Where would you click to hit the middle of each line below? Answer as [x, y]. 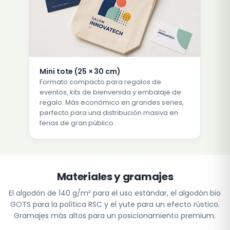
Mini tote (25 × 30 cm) [80, 72]
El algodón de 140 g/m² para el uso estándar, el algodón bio [115, 193]
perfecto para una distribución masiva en [109, 113]
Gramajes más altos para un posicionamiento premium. [115, 216]
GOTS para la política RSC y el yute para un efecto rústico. [115, 205]
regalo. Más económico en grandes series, [112, 103]
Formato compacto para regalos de [101, 82]
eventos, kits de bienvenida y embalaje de [111, 92]
